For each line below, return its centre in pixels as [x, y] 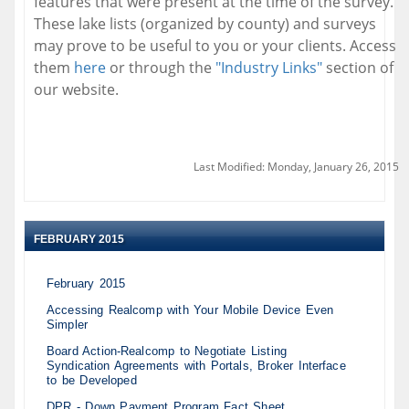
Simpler [67, 325]
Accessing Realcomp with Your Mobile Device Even [190, 310]
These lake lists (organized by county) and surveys [205, 23]
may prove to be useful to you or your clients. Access [215, 45]
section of [358, 67]
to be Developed [92, 381]
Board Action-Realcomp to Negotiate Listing [167, 351]
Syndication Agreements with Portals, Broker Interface [196, 366]
